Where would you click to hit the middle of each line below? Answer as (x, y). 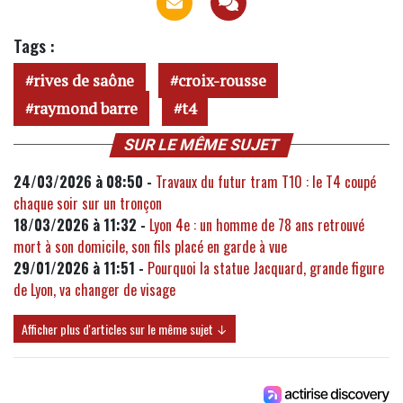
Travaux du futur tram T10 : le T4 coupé (266, 181)
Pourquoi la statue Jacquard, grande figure (266, 268)
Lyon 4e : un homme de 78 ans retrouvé (257, 224)
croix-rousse (222, 80)
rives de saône (84, 80)
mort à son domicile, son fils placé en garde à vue (150, 246)
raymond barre (85, 108)
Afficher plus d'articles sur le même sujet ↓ (125, 328)
